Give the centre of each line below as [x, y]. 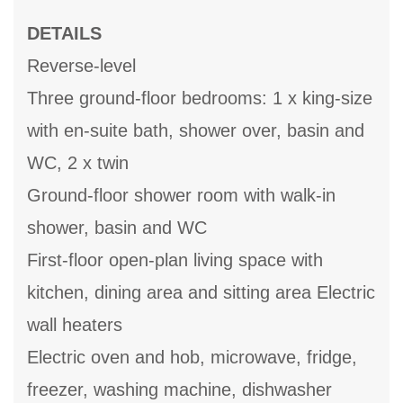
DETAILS [64, 34]
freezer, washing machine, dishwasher [179, 390]
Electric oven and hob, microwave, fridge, [192, 358]
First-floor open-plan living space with [175, 260]
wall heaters [75, 325]
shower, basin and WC [117, 228]
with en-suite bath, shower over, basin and [196, 131]
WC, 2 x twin [78, 163]
